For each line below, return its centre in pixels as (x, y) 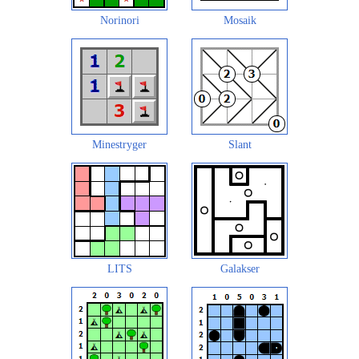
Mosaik (240, 20)
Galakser (240, 268)
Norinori (119, 20)
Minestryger (119, 144)
